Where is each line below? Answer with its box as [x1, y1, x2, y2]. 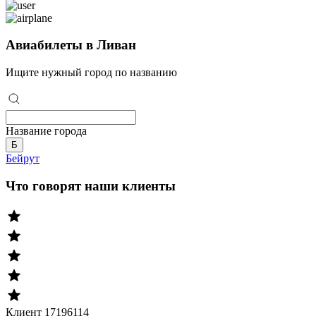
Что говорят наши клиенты [6, 178, 176, 193]
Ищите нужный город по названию [6, 66, 177, 79]
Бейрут [6, 152, 39, 165]
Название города [6, 125, 87, 138]
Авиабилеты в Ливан [6, 37, 136, 53]
